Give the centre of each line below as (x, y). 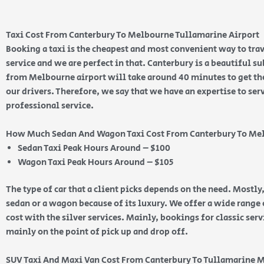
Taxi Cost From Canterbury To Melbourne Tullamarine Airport (133, 35)
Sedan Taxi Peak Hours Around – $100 (94, 148)
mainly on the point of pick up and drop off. (98, 232)
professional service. (51, 105)
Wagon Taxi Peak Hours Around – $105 (95, 162)
